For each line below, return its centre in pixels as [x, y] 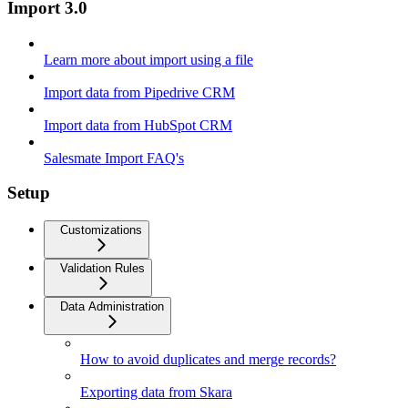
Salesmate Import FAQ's [114, 158]
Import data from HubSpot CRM [138, 125]
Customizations [101, 230]
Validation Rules [102, 269]
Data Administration [112, 307]
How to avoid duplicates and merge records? [208, 360]
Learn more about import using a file [148, 59]
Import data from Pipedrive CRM [139, 92]
